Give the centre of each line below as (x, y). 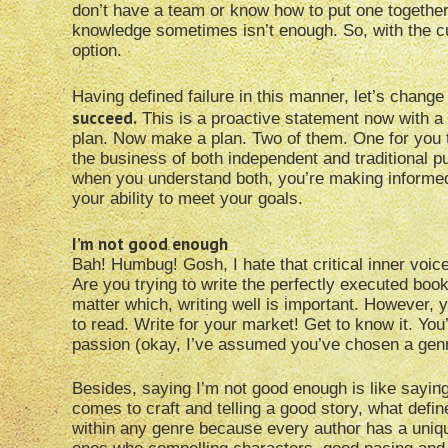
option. (97, 51)
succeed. (104, 118)
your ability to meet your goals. (187, 199)
